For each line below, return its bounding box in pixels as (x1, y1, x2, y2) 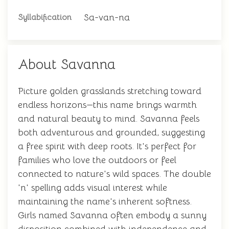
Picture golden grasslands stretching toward (18, 85, 201, 97)
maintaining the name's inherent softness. (18, 196, 192, 207)
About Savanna (18, 56, 116, 73)
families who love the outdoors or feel (18, 154, 176, 166)
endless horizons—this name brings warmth (18, 99, 197, 110)
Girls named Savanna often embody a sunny (18, 210, 207, 221)
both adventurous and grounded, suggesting (18, 127, 205, 138)
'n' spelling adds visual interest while (18, 182, 167, 193)
